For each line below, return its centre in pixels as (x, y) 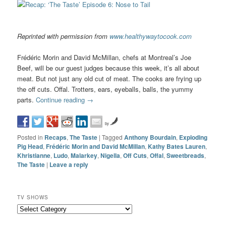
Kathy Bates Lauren (177, 147)
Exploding (193, 137)
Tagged (112, 137)
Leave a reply (69, 165)
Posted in (30, 137)
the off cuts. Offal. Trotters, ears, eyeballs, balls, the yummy (105, 89)
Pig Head (30, 147)
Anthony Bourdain (150, 137)
